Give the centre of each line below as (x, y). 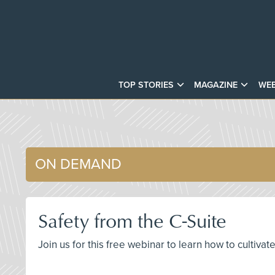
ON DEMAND (78, 164)
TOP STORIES (146, 85)
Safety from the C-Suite (132, 220)
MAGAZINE (216, 85)
